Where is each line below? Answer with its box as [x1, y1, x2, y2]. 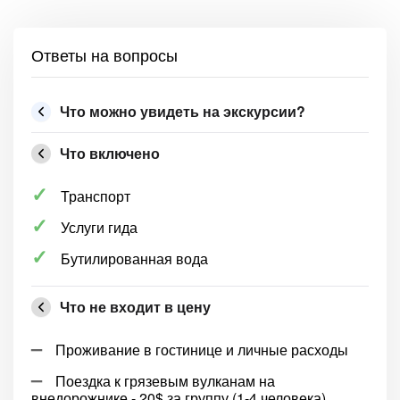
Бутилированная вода [61, 248, 208, 269]
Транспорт [61, 186, 130, 206]
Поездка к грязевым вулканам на [55, 371, 275, 391]
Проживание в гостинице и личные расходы [55, 339, 348, 360]
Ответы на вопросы [31, 43, 178, 66]
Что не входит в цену [60, 296, 211, 317]
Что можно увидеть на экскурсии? [60, 101, 305, 121]
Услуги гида [61, 217, 137, 237]
